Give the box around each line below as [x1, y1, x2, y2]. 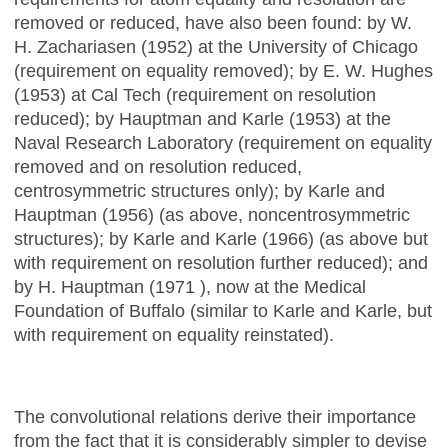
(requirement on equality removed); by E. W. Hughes [14, 60, 433, 81]
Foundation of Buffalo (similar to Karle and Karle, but [14, 300, 432, 321]
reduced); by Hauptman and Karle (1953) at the [14, 108, 391, 129]
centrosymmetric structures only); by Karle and [14, 180, 385, 201]
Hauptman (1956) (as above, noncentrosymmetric [14, 204, 410, 225]
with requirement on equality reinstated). [14, 324, 334, 345]
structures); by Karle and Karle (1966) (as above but [14, 228, 428, 249]
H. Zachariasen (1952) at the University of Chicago [14, 36, 418, 57]
